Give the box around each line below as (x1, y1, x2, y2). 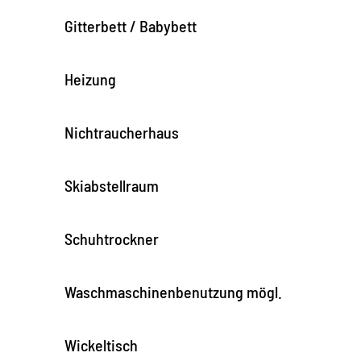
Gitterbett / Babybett (64, 15, 197, 35)
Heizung (64, 68, 116, 89)
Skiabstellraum (64, 175, 159, 195)
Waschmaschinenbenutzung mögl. (64, 281, 282, 301)
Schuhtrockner (64, 228, 159, 248)
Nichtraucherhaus (64, 122, 179, 142)
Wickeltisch (64, 334, 138, 355)
